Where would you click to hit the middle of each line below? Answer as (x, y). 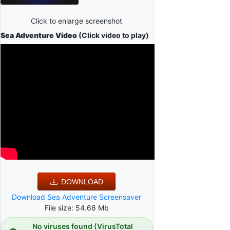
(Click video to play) (113, 35)
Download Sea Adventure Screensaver (77, 197)
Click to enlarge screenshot (77, 21)
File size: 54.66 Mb (76, 207)
